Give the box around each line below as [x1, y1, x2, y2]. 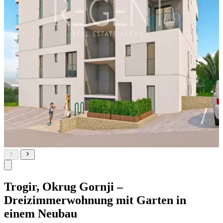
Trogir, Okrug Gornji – [4, 180, 123, 193]
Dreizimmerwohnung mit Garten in [4, 193, 186, 207]
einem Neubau [4, 207, 77, 220]
